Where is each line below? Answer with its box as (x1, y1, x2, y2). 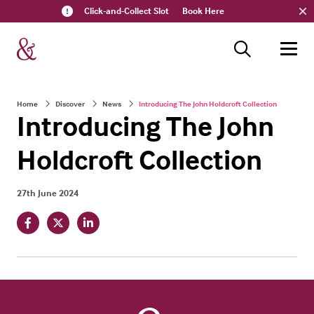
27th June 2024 (17, 187, 78, 198)
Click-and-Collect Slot (84, 5, 169, 16)
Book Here (182, 5, 224, 16)
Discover (55, 99, 85, 109)
